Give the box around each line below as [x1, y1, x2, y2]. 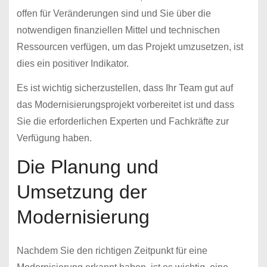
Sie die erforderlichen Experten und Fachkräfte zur [16, 116, 229, 127]
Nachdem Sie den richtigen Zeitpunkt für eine [16, 246, 207, 256]
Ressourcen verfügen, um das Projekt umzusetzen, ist [16, 42, 243, 52]
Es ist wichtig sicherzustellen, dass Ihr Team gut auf [16, 83, 233, 94]
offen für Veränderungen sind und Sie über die [16, 8, 211, 19]
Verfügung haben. [16, 133, 92, 144]
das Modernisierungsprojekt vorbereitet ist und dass [16, 100, 234, 110]
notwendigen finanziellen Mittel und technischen [16, 25, 220, 36]
